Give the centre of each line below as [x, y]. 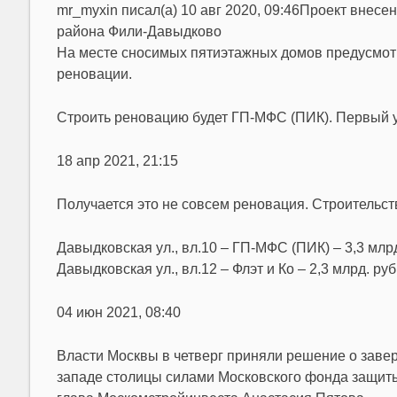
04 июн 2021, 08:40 [118, 312]
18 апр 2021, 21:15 [117, 161]
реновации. [94, 74]
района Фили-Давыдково [139, 31]
